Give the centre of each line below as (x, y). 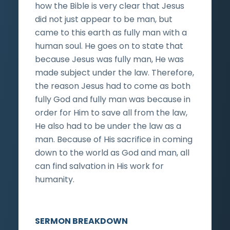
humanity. (55, 179)
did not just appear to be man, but (104, 19)
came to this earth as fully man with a (111, 32)
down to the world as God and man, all (112, 152)
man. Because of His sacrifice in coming (114, 139)
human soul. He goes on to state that (109, 46)
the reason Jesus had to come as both (113, 86)
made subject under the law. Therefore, (114, 72)
